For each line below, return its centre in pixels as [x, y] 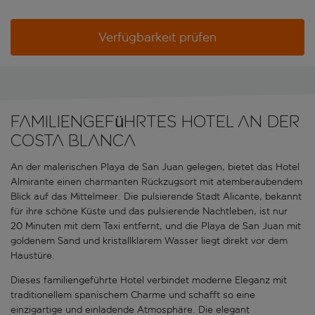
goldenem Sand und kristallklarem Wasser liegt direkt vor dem [149, 241]
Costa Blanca [73, 141]
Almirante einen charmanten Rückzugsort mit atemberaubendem [156, 182]
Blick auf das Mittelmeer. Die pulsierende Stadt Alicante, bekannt [156, 197]
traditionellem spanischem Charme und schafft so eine [133, 295]
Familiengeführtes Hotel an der [155, 122]
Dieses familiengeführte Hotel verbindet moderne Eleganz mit [149, 281]
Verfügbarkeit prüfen [157, 38]
